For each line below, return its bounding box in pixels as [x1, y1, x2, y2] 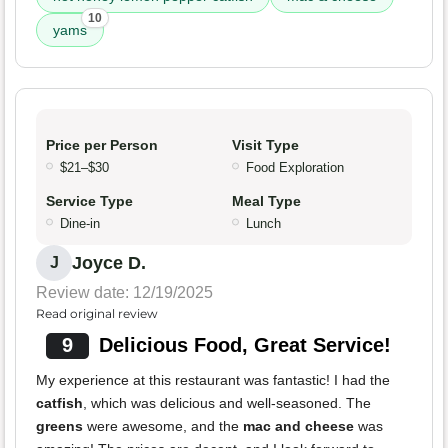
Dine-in [60, 216, 100, 232]
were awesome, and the [83, 418, 243, 435]
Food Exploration [246, 160, 344, 176]
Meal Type [232, 193, 301, 210]
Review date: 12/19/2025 [36, 284, 213, 302]
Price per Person [46, 137, 158, 154]
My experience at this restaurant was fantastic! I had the [36, 372, 390, 389]
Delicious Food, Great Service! [98, 334, 391, 357]
